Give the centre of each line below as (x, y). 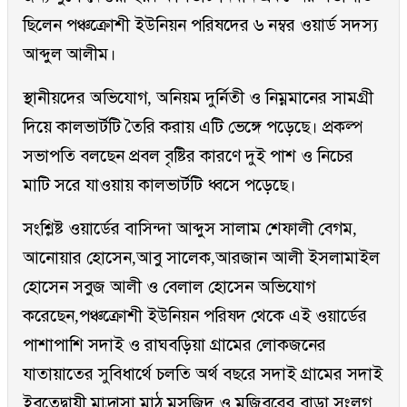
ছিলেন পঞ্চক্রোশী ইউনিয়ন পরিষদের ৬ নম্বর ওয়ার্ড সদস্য (200, 25)
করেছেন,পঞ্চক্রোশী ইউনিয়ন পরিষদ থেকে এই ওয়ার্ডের (195, 316)
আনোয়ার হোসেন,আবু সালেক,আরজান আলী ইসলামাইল (201, 258)
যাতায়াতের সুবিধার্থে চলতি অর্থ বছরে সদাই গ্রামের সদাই (203, 374)
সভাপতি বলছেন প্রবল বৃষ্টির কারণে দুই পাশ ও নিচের (188, 156)
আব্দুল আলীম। (69, 55)
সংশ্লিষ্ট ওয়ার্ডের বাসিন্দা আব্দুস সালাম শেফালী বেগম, (190, 229)
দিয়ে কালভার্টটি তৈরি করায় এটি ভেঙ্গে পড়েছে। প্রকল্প (193, 127)
